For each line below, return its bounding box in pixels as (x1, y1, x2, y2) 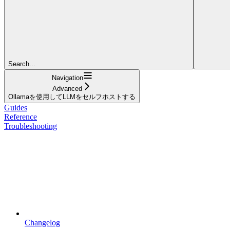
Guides (4, 103, 27, 112)
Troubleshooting (4, 121, 57, 130)
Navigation (51, 73, 83, 82)
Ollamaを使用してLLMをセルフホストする (8, 92, 136, 101)
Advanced (52, 84, 82, 92)
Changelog (25, 218, 60, 227)
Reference (4, 112, 37, 121)
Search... (8, 60, 35, 68)
